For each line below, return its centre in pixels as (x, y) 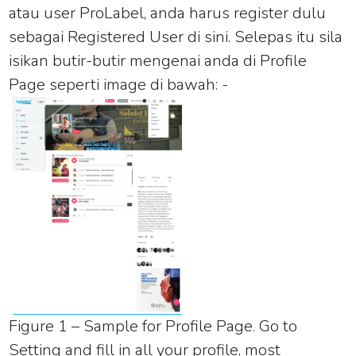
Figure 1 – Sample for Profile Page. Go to (153, 326)
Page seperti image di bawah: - (119, 85)
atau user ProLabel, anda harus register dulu (168, 13)
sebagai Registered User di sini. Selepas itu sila (176, 37)
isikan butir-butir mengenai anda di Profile (158, 61)
